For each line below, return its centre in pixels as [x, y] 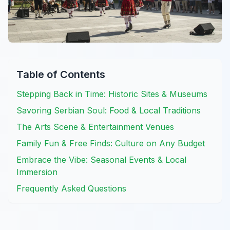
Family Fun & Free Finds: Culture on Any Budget [111, 143]
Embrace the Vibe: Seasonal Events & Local [101, 159]
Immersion [37, 172]
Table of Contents [61, 74]
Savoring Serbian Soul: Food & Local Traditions [109, 110]
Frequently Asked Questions [71, 188]
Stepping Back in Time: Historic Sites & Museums [112, 94]
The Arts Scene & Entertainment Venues [95, 127]
